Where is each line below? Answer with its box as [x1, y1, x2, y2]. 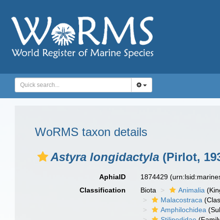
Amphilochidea [161, 206, 207, 214]
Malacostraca [161, 196, 203, 204]
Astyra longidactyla [51, 150, 159, 164]
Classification [80, 186, 126, 194]
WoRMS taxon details [35, 125, 147, 138]
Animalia [178, 186, 205, 194]
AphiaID [99, 173, 126, 181]
